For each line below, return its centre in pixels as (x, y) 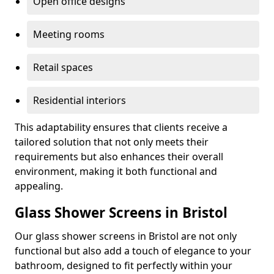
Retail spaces (63, 67)
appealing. (39, 186)
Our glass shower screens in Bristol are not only (126, 236)
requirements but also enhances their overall (119, 157)
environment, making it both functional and (116, 171)
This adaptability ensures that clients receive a (121, 127)
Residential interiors (80, 100)
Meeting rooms (69, 34)
